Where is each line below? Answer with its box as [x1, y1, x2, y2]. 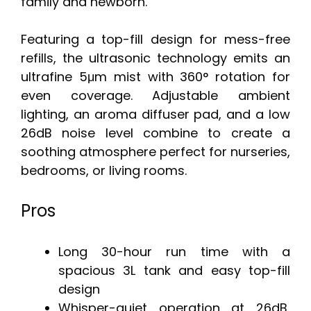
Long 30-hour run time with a [58, 243, 290, 261]
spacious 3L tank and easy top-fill [58, 262, 290, 280]
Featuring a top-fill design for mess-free [21, 31, 290, 49]
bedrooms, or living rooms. [21, 162, 187, 180]
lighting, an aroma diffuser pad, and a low [21, 106, 290, 124]
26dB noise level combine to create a [21, 124, 290, 142]
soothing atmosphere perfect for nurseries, [21, 143, 290, 161]
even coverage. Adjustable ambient [21, 87, 290, 105]
